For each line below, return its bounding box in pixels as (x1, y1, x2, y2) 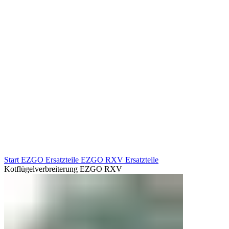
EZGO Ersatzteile (21, 155, 81, 164)
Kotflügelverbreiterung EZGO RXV (4, 164, 122, 173)
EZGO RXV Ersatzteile (81, 155, 158, 164)
